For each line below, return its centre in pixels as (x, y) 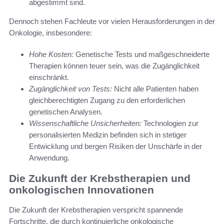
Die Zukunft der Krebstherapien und (100, 178)
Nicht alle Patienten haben (155, 89)
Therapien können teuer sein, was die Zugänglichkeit (114, 66)
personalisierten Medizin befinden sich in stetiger (108, 135)
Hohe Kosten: (51, 54)
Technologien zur (170, 123)
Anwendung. (49, 158)
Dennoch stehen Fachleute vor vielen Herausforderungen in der (112, 21)
